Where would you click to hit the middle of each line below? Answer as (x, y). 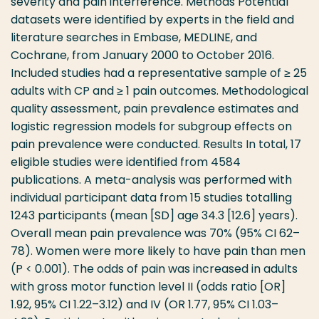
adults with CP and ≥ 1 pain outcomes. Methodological (159, 91)
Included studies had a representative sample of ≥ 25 (159, 73)
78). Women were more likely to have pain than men (158, 251)
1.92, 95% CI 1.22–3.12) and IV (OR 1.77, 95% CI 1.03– (145, 304)
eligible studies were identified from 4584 (126, 162)
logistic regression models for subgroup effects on (151, 126)
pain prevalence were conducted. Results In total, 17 (156, 144)
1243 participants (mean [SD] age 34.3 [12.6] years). (154, 215)
